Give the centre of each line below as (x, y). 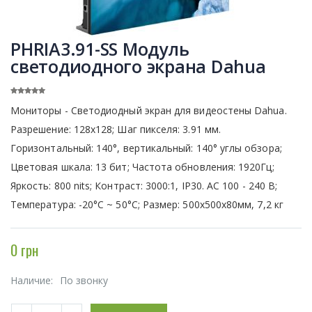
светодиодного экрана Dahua (138, 66)
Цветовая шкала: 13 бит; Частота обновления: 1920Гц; (142, 166)
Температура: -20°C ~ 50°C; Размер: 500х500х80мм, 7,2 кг (147, 204)
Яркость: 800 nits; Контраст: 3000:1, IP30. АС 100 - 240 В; (144, 185)
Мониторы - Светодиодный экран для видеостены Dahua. (149, 110)
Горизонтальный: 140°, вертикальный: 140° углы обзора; (146, 148)
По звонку (84, 280)
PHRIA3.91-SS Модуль (100, 48)
